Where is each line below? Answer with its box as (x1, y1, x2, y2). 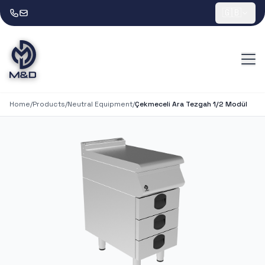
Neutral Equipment (67, 99, 132, 109)
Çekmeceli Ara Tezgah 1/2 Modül (135, 99, 247, 109)
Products (33, 99, 65, 109)
